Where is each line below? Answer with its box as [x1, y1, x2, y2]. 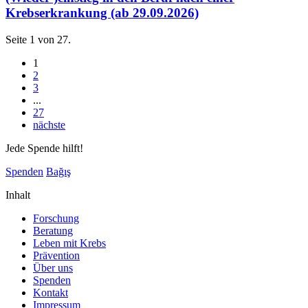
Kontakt [33, 286, 68, 298]
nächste [33, 118, 65, 131]
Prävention [33, 249, 80, 261]
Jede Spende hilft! [5, 142, 83, 154]
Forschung [33, 212, 79, 224]
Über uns [33, 261, 73, 274]
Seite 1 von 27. [5, 33, 71, 45]
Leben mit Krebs [33, 236, 106, 249]
